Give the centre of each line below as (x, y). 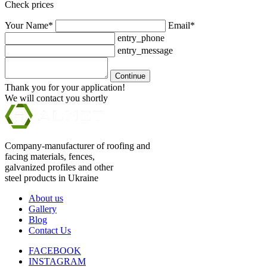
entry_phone (141, 38)
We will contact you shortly (56, 98)
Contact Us (50, 230)
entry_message (145, 50)
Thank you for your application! (65, 87)
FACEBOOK (55, 250)
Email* (181, 25)
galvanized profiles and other (59, 167)
